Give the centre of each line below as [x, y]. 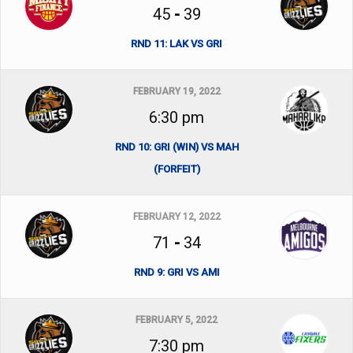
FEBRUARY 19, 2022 [176, 91]
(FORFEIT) [176, 169]
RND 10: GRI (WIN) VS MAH [176, 147]
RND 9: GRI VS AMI [176, 272]
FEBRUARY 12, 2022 [176, 217]
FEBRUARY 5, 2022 [176, 320]
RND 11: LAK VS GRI [176, 44]
